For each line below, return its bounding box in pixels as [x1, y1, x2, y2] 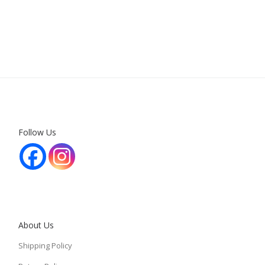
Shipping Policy [18, 240, 73, 251]
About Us [18, 219, 54, 231]
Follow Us [18, 126, 57, 138]
